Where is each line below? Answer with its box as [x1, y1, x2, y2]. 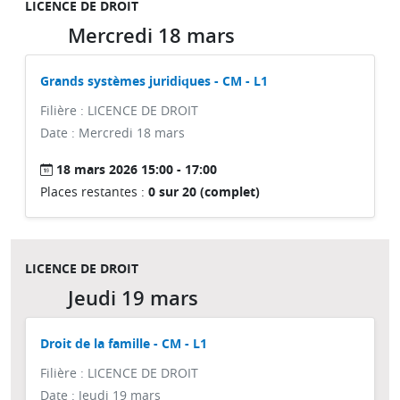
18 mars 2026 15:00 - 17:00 [56, 161, 217, 178]
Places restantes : [40, 183, 148, 200]
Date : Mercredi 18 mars [40, 124, 185, 141]
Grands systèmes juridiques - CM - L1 [40, 72, 268, 89]
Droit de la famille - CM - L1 [40, 335, 207, 352]
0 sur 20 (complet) [148, 183, 260, 200]
